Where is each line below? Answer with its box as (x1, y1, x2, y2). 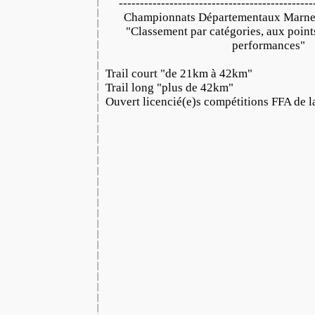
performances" (232, 39, 306, 52)
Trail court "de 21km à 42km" (105, 67, 252, 80)
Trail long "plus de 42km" (105, 81, 233, 94)
